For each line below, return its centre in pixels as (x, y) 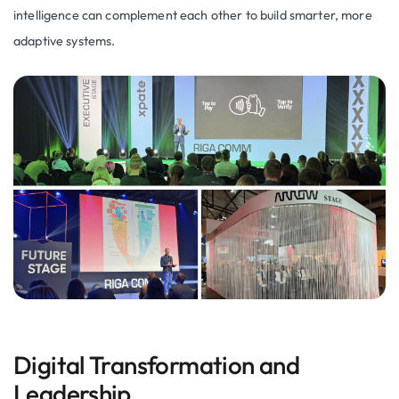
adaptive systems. (65, 41)
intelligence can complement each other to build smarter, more (193, 15)
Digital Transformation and (157, 364)
